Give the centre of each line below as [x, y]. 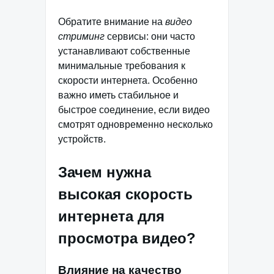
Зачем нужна [105, 172]
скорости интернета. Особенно [128, 80]
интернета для [111, 216]
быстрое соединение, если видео [134, 110]
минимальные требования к [122, 66]
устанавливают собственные [124, 51]
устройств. [82, 139]
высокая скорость [125, 194]
